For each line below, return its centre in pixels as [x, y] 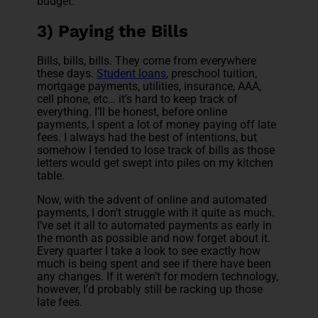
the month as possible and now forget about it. [154, 238]
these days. [67, 74]
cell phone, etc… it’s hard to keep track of [138, 99]
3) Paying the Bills [113, 31]
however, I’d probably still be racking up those [150, 290]
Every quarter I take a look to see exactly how [149, 251]
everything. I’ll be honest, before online [132, 112]
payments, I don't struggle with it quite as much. [156, 213]
